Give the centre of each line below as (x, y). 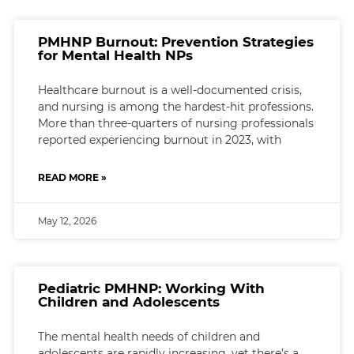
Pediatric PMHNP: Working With (151, 288)
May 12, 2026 (67, 220)
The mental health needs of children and (149, 336)
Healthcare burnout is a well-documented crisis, (169, 90)
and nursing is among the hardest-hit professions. (175, 106)
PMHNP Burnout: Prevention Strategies (175, 41)
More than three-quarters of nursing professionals (175, 123)
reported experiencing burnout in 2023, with (159, 139)
